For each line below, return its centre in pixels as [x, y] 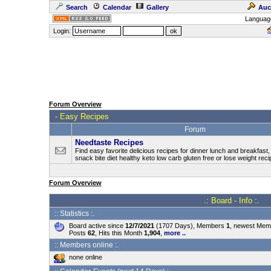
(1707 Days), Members [190, 226]
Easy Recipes [84, 116]
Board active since [97, 226]
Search [77, 7]
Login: [62, 31]
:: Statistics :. [73, 214]
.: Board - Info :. [232, 201]
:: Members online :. [85, 245]
